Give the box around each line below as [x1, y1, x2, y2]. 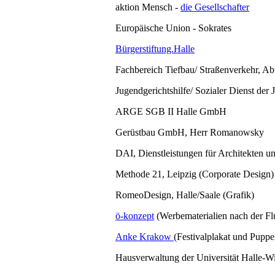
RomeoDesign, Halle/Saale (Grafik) [115, 190, 254, 201]
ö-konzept [115, 211, 154, 222]
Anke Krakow [115, 231, 174, 242]
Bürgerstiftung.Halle [115, 44, 195, 55]
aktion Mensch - [115, 2, 180, 13]
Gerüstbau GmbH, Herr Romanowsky [115, 127, 264, 138]
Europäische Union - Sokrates [115, 23, 231, 34]
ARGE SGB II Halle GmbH [115, 106, 227, 117]
